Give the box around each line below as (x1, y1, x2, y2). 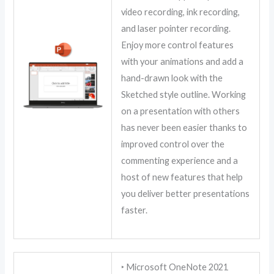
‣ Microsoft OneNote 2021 (121, 262, 229, 273)
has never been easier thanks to (121, 122, 248, 133)
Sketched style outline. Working (121, 89, 246, 100)
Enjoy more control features (121, 39, 234, 50)
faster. (121, 204, 148, 215)
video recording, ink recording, (121, 6, 240, 17)
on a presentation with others (121, 105, 240, 116)
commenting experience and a (121, 155, 239, 166)
